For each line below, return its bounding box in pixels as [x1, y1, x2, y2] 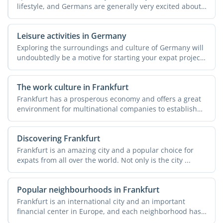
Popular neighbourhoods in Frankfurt [16, 184, 159, 196]
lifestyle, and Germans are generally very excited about [16, 1, 201, 11]
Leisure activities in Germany [16, 30, 126, 42]
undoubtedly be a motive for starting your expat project [16, 53, 203, 63]
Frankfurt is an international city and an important [16, 197, 185, 207]
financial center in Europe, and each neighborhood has [16, 207, 201, 217]
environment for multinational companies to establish [16, 104, 197, 114]
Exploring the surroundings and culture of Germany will [16, 43, 204, 53]
